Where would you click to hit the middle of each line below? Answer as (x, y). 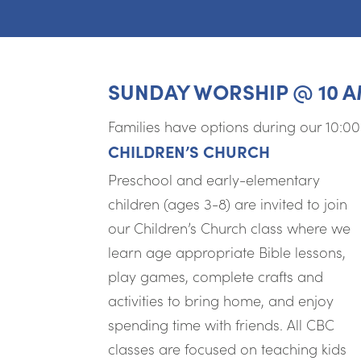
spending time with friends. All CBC (222, 324)
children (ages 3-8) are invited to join (228, 203)
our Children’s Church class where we (230, 227)
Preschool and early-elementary (214, 179)
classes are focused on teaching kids (228, 348)
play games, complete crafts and (216, 276)
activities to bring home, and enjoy (221, 300)
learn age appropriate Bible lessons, (227, 251)
